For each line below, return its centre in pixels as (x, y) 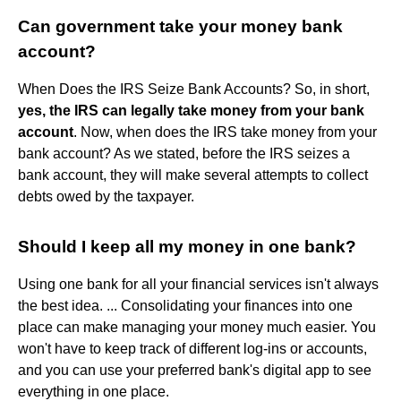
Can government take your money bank (180, 26)
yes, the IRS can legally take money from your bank (191, 110)
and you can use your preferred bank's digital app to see (195, 370)
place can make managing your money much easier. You (197, 327)
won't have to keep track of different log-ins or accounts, (192, 348)
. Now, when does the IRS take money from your (225, 132)
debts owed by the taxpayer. (106, 196)
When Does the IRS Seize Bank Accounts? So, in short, (194, 89)
